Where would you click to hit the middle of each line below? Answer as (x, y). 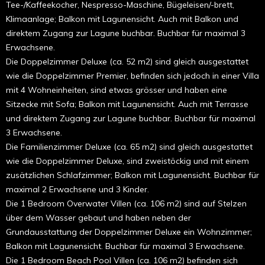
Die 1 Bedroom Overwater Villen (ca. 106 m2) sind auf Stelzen (126, 203)
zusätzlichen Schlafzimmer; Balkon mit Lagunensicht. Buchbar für (132, 175)
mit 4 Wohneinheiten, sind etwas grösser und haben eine (117, 90)
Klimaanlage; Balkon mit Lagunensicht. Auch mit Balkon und (122, 19)
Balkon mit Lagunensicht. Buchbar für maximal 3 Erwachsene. (125, 246)
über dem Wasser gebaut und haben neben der (98, 217)
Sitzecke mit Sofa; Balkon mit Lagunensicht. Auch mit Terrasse (127, 104)
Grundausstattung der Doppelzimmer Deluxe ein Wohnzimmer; (129, 232)
